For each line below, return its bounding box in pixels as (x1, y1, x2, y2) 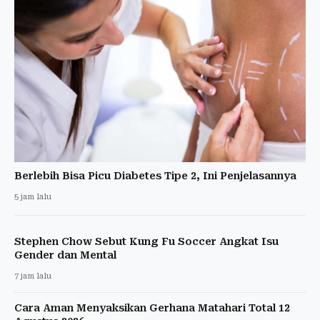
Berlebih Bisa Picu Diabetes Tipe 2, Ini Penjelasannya (14, 169, 296, 181)
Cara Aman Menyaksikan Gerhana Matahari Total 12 (14, 301, 290, 314)
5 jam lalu (14, 191, 51, 201)
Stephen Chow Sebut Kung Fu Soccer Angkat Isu (14, 235, 279, 247)
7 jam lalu (14, 271, 51, 281)
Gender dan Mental (14, 249, 116, 261)
